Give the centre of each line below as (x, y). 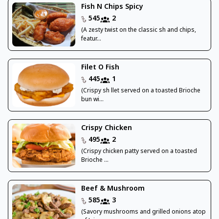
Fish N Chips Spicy (112, 7)
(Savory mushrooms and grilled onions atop (143, 212)
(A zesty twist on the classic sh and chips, (138, 31)
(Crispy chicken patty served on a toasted (139, 152)
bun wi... (92, 100)
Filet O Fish (100, 68)
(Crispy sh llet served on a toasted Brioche (141, 91)
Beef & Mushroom (113, 189)
